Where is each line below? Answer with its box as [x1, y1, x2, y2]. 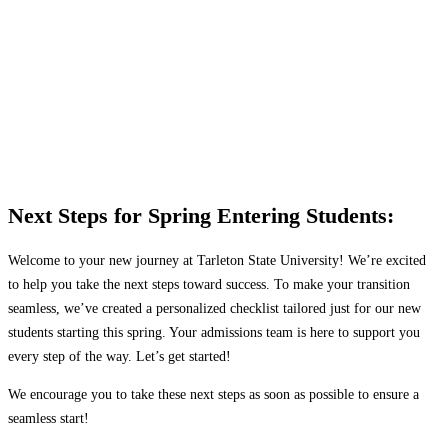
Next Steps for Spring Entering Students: [8, 204, 394, 229]
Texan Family [103, 72, 204, 93]
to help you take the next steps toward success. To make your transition [8, 276, 410, 293]
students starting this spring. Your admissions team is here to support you [8, 324, 420, 341]
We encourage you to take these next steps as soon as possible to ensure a [8, 386, 419, 403]
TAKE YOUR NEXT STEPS [103, 17, 345, 40]
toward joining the [103, 46, 237, 67]
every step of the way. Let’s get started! [8, 348, 231, 365]
